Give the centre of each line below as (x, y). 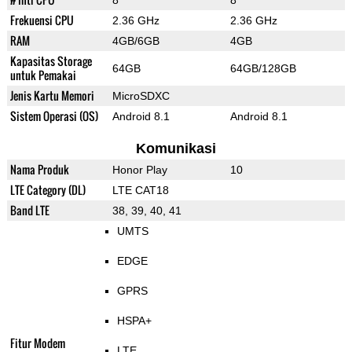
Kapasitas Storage (51, 61)
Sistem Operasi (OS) (54, 116)
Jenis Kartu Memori (52, 96)
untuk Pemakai (43, 75)
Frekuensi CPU (42, 20)
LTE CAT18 (140, 191)
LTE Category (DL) (48, 190)
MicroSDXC (141, 96)
